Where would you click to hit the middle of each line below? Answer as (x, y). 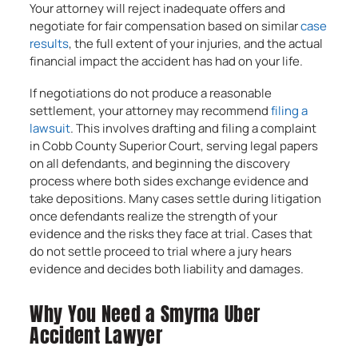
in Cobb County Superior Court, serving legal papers (174, 146)
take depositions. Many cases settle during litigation (176, 199)
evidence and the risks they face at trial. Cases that (171, 234)
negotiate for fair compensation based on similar (165, 26)
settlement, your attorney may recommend (151, 111)
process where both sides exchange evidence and (169, 181)
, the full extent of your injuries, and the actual (196, 44)
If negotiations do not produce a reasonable (151, 93)
